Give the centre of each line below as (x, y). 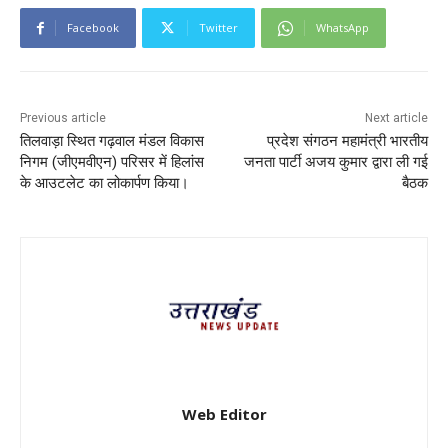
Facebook (93, 27)
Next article (396, 117)
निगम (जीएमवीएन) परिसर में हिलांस (112, 161)
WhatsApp (342, 27)
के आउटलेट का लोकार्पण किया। (104, 182)
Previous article (63, 117)
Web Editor (224, 413)
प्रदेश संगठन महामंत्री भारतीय (347, 140)
